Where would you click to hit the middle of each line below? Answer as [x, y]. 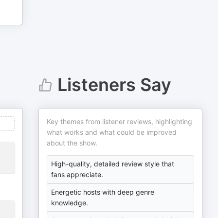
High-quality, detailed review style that [113, 164]
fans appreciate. [77, 174]
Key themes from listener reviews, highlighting [120, 121]
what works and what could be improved [112, 132]
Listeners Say [114, 85]
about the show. [73, 143]
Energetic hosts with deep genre [103, 192]
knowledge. [70, 203]
